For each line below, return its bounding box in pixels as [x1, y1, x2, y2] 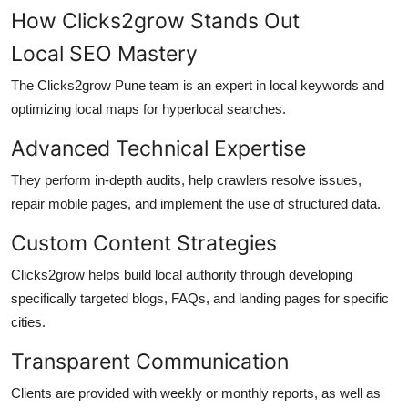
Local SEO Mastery [11, 40, 198, 67]
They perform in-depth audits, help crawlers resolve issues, [11, 172, 362, 189]
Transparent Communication [11, 348, 289, 375]
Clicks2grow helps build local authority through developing [11, 267, 352, 283]
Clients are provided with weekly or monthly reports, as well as [11, 385, 381, 402]
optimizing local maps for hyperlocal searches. [11, 101, 286, 117]
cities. [11, 314, 46, 331]
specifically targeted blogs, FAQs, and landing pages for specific [11, 291, 389, 307]
